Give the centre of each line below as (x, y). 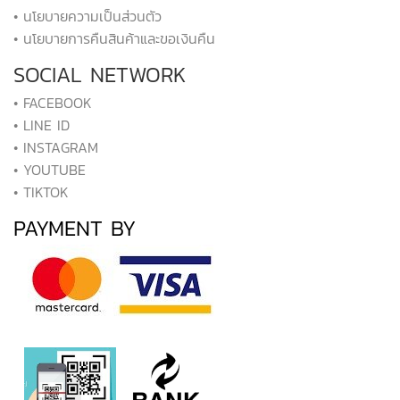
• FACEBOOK (53, 103)
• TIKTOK (41, 192)
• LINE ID (42, 125)
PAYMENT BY (79, 229)
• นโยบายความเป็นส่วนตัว (87, 17)
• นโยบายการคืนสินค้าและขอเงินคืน (114, 39)
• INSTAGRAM (56, 148)
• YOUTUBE (50, 170)
